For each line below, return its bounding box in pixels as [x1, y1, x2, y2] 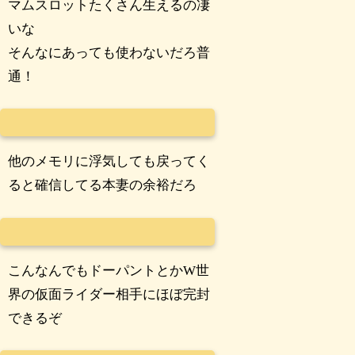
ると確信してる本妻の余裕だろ [8, 177, 197, 193]
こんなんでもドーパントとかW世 [8, 262, 210, 278]
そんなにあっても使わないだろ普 [8, 44, 211, 60]
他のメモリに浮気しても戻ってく [8, 154, 211, 170]
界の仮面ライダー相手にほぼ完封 [8, 286, 211, 302]
